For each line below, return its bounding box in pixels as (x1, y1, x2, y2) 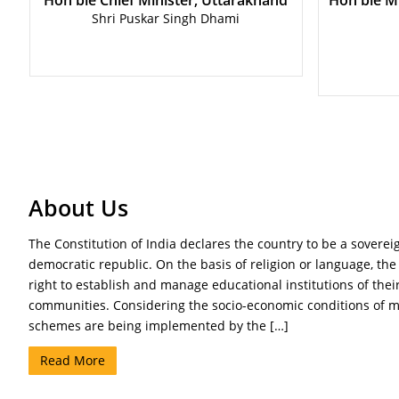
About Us (28, 193, 128, 223)
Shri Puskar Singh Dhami (92, 10, 240, 27)
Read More (40, 352, 105, 369)
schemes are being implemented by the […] (28, 317, 289, 334)
